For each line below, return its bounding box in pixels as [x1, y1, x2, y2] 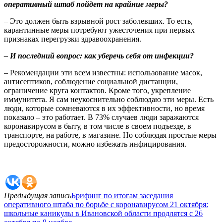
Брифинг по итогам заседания [71, 191, 173, 200]
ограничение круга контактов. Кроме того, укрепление [4, 86, 191, 95]
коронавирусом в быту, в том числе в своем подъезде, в [4, 121, 191, 130]
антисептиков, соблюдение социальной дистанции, [4, 77, 178, 86]
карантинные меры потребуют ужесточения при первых [4, 25, 195, 34]
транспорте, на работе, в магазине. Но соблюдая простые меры [4, 130, 217, 139]
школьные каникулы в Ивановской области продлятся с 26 [4, 209, 203, 218]
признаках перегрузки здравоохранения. [4, 34, 141, 43]
